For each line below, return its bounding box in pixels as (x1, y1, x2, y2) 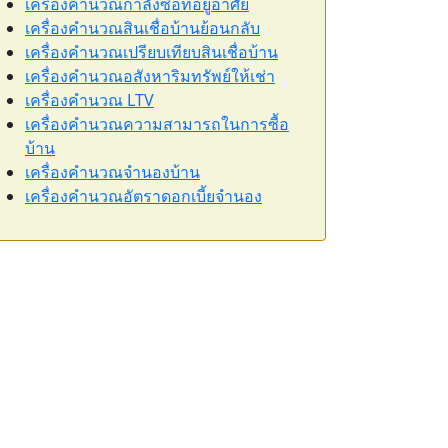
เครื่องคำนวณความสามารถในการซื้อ (25, 113, 289, 135)
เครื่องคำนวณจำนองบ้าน (25, 161, 200, 183)
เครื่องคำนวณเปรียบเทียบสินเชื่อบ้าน (25, 41, 278, 63)
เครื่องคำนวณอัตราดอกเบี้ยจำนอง (25, 185, 262, 207)
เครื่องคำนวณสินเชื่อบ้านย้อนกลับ (25, 17, 260, 39)
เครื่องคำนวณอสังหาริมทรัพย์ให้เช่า (25, 65, 275, 87)
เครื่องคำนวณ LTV (25, 89, 154, 111)
